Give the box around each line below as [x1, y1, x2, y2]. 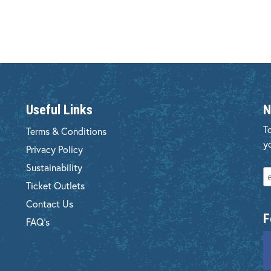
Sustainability [26, 160, 83, 174]
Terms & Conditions [26, 124, 107, 137]
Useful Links [26, 101, 93, 117]
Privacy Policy [26, 142, 83, 155]
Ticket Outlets [26, 178, 85, 192]
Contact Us [26, 197, 74, 210]
